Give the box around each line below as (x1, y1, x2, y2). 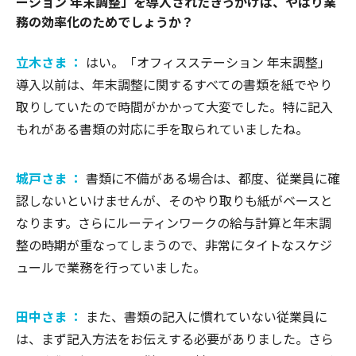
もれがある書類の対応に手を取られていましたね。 (16, 118, 308, 138)
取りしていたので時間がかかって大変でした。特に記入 (16, 96, 333, 116)
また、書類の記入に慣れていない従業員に (86, 306, 327, 326)
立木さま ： (16, 52, 86, 72)
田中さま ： (16, 306, 86, 326)
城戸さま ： (16, 168, 86, 188)
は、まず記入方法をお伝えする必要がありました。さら (16, 328, 334, 348)
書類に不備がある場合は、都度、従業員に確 (86, 168, 340, 188)
